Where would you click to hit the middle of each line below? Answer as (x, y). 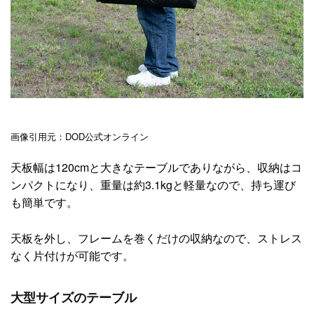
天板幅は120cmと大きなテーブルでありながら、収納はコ (156, 167)
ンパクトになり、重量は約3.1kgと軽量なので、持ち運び (153, 184)
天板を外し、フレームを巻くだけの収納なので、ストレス (156, 238)
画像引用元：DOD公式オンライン (80, 137)
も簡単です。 (44, 202)
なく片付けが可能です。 (72, 255)
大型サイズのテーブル (74, 298)
